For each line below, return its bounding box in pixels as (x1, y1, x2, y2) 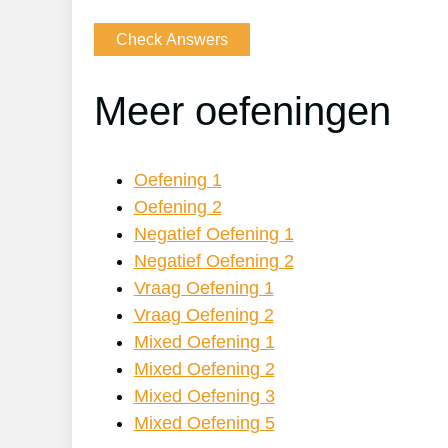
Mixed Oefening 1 (133, 332, 275, 353)
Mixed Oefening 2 (133, 359, 275, 380)
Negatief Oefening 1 (133, 224, 294, 245)
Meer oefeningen (93, 89, 391, 134)
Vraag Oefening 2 (133, 305, 274, 326)
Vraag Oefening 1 (133, 278, 274, 299)
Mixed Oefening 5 (133, 413, 275, 434)
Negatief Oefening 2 (133, 251, 294, 272)
